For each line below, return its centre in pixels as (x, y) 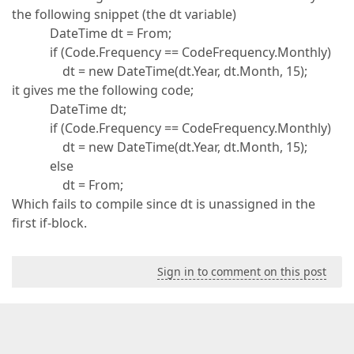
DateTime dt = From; (92, 33)
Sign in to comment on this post (242, 271)
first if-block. (49, 223)
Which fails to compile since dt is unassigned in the (164, 204)
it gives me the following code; (103, 90)
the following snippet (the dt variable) (124, 14)
